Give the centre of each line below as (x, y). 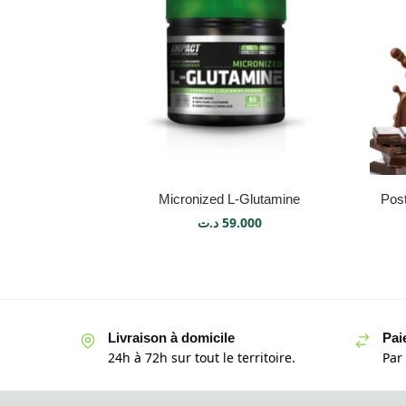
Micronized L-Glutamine (230, 198)
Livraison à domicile (171, 337)
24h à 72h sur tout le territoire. (202, 358)
